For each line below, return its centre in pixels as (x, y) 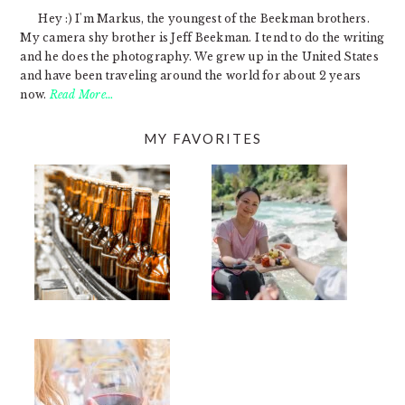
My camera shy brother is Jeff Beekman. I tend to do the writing (202, 37)
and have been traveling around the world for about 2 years (191, 75)
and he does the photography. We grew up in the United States (199, 56)
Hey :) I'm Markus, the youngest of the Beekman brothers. (204, 18)
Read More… (81, 94)
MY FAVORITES (202, 138)
